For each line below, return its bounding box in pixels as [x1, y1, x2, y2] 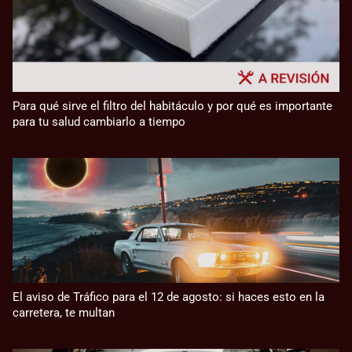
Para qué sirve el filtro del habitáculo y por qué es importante [13, 98, 332, 113]
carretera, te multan [13, 305, 115, 320]
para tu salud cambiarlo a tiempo [13, 114, 185, 129]
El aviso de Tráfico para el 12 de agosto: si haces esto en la [13, 289, 324, 304]
